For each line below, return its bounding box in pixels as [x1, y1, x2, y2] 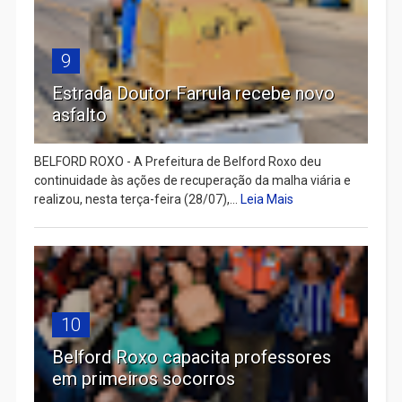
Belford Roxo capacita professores [51, 346, 331, 369]
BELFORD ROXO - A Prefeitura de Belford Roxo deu [33, 154, 321, 170]
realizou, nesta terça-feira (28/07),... [33, 192, 240, 207]
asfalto [51, 104, 107, 127]
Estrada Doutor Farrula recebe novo [51, 83, 335, 105]
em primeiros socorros [51, 368, 235, 390]
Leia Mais [240, 192, 293, 207]
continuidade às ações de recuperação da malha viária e [33, 173, 351, 188]
